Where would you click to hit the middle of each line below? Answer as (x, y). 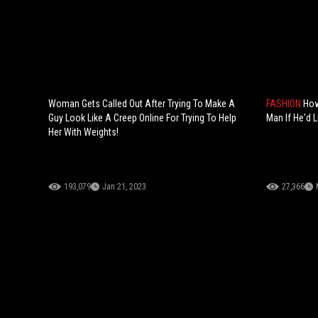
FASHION (284, 104)
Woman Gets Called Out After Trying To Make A (142, 104)
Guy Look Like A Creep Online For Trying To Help (142, 118)
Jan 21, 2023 (124, 187)
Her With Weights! (83, 132)
